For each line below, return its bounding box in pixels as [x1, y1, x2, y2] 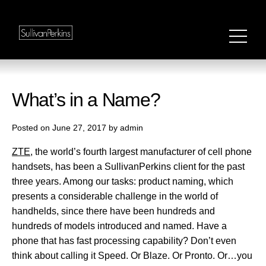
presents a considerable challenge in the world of [12, 191, 218, 201]
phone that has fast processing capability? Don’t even [12, 236, 236, 246]
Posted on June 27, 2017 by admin [12, 123, 143, 132]
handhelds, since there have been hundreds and [12, 206, 215, 216]
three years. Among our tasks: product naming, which [12, 176, 233, 186]
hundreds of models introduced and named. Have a [12, 221, 227, 231]
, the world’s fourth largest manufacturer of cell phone [30, 147, 252, 157]
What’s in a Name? [12, 89, 160, 110]
